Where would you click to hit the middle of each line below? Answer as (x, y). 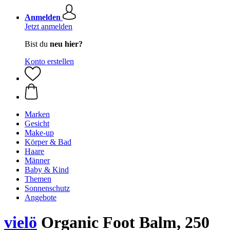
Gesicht (37, 123)
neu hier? (66, 44)
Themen (38, 179)
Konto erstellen (49, 61)
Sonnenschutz (47, 188)
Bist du (37, 44)
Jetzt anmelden (49, 26)
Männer (37, 160)
